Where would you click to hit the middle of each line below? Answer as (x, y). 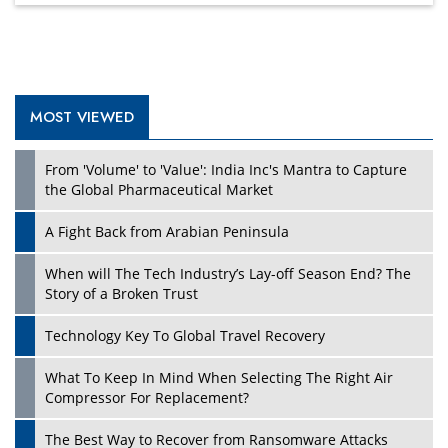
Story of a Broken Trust (121, 294)
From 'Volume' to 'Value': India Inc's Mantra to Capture (226, 170)
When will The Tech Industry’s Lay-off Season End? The (228, 274)
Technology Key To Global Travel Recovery (185, 336)
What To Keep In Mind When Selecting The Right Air (219, 378)
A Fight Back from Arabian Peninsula (167, 232)
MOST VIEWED (82, 117)
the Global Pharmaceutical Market (159, 190)
